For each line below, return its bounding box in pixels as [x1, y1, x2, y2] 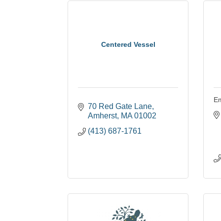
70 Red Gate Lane [88, 102, 152, 111]
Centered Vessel [101, 40, 155, 49]
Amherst [88, 111, 117, 120]
